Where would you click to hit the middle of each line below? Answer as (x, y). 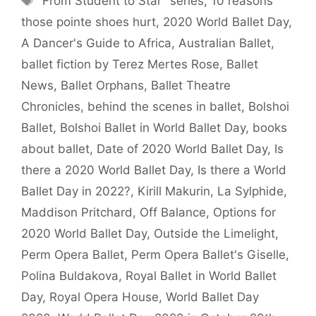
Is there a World (242, 170)
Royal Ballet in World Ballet (201, 276)
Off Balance (173, 212)
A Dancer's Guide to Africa (96, 43)
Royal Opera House (104, 297)
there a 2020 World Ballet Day (106, 170)
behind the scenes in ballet (164, 107)
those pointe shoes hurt (89, 22)
